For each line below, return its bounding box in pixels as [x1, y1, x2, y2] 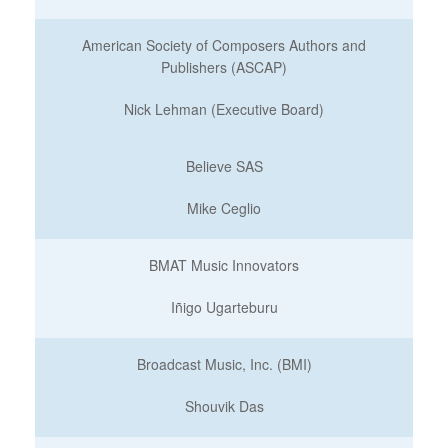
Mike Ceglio [187, 198, 261, 218]
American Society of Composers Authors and [82, 35, 366, 55]
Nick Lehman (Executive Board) [124, 99, 324, 119]
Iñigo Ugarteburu [170, 297, 278, 317]
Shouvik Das [184, 396, 264, 416]
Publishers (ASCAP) [161, 57, 287, 77]
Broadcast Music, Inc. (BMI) [136, 354, 312, 374]
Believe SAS [185, 156, 263, 176]
